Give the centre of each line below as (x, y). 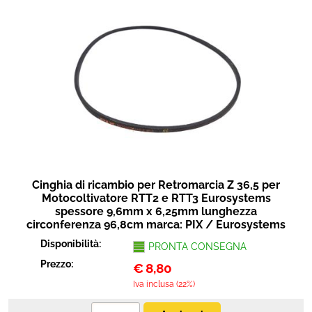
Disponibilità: (72, 244)
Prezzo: (58, 264)
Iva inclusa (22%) (164, 284)
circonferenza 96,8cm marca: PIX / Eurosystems (156, 225)
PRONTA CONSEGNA (197, 247)
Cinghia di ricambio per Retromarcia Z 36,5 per (156, 185)
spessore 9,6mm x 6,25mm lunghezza (156, 211)
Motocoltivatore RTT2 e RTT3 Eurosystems (156, 198)
